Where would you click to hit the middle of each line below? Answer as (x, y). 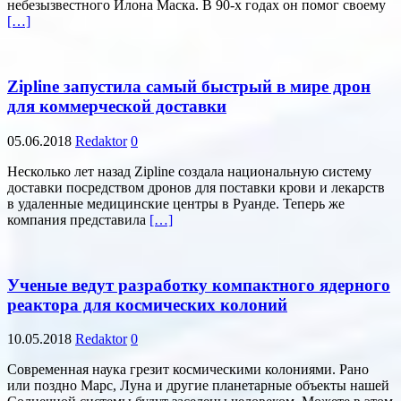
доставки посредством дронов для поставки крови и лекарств (196, 187)
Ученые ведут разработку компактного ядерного (199, 285)
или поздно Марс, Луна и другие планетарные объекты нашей (198, 386)
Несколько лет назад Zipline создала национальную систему (189, 171)
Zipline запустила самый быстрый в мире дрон (189, 87)
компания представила (78, 219)
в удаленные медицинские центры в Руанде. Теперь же (176, 203)
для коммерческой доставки (117, 107)
